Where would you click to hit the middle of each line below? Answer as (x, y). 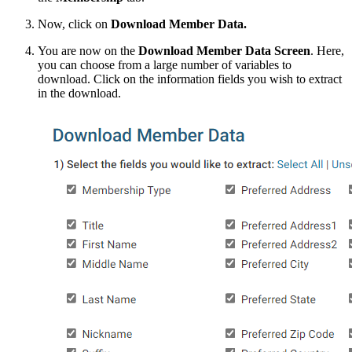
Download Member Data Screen (224, 50)
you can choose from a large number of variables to (165, 64)
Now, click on (73, 24)
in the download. (79, 93)
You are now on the (88, 50)
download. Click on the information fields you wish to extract (190, 79)
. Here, (327, 50)
